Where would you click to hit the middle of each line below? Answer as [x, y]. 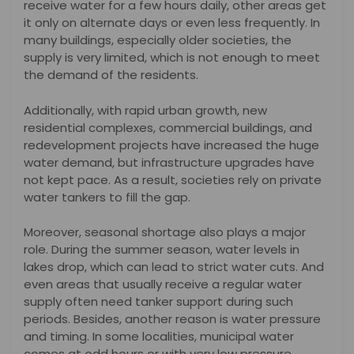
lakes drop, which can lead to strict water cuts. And [174, 267]
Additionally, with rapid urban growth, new [145, 110]
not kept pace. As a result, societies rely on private [173, 179]
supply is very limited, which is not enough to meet [172, 58]
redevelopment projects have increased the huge [171, 145]
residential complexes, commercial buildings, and [168, 127]
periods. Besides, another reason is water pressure [172, 319]
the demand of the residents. [111, 75]
